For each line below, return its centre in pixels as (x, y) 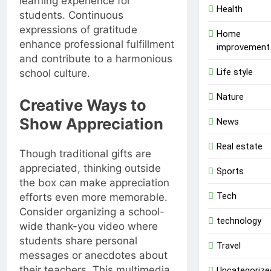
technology (239, 220)
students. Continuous (71, 15)
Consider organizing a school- (92, 211)
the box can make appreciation (94, 182)
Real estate (239, 146)
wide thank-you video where (89, 226)
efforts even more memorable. (93, 197)
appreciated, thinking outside (90, 168)
